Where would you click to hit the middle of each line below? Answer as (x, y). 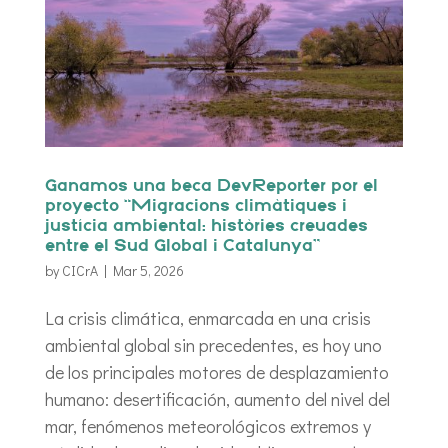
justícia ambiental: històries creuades (206, 227)
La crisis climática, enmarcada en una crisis (207, 318)
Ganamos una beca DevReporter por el (211, 187)
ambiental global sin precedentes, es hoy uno (213, 345)
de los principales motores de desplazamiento (216, 372)
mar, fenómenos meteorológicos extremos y (207, 426)
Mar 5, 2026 (148, 271)
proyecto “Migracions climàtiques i (195, 207)
